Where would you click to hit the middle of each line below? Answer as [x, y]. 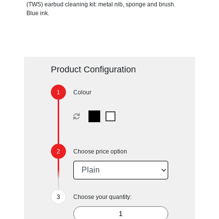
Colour [82, 92]
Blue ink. [38, 13]
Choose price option [100, 151]
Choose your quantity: [102, 197]
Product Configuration [93, 69]
